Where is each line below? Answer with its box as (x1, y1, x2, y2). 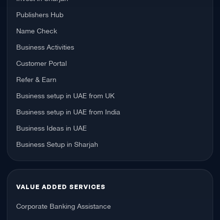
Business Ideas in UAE (16, 121, 87, 134)
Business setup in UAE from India (16, 105, 120, 117)
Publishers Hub (16, 7, 63, 20)
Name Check (16, 24, 57, 36)
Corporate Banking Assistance (16, 199, 111, 212)
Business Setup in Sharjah (16, 137, 98, 150)
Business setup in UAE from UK (16, 88, 114, 101)
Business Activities (16, 40, 74, 53)
